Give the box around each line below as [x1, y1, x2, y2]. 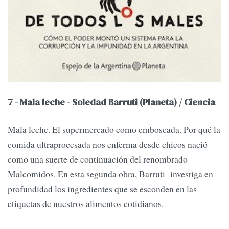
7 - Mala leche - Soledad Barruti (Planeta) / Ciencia [8, 96, 215, 109]
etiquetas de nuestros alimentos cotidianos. [8, 197, 164, 210]
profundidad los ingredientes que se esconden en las [8, 182, 197, 195]
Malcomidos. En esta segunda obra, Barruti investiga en [8, 168, 213, 180]
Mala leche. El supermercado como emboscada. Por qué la [8, 123, 220, 136]
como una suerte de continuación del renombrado [8, 153, 188, 166]
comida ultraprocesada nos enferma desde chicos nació [8, 138, 208, 151]
